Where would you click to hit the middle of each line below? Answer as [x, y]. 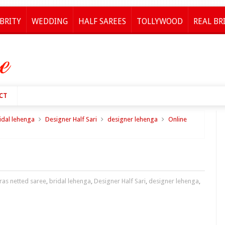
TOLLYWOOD [160, 21]
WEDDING [50, 21]
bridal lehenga [70, 181]
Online [178, 119]
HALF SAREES [102, 21]
